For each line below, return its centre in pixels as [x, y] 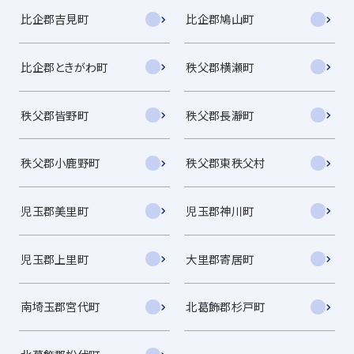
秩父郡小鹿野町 [60, 163]
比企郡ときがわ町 [64, 66]
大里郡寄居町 [220, 258]
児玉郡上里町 [55, 258]
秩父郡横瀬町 [220, 66]
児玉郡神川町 [220, 211]
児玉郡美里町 [55, 211]
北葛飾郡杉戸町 [226, 307]
